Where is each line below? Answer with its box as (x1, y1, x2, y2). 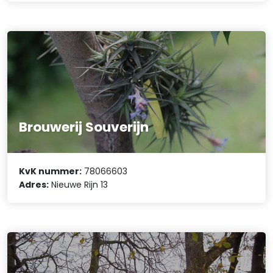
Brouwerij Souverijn (19, 118, 149, 137)
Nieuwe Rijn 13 (49, 178, 108, 191)
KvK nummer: (19, 165, 82, 177)
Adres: (19, 178, 49, 191)
